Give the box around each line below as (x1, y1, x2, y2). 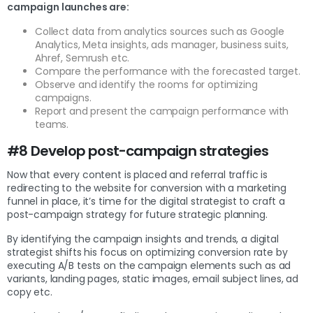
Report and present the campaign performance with (35, 103, 289, 118)
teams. (35, 117, 72, 131)
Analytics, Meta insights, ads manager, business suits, (35, 37, 289, 52)
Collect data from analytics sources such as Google (35, 24, 284, 38)
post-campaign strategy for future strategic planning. (7, 207, 270, 221)
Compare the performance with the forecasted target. (35, 64, 303, 78)
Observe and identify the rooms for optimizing (35, 77, 258, 92)
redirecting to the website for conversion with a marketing (7, 180, 286, 195)
